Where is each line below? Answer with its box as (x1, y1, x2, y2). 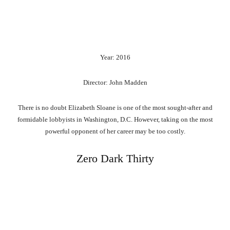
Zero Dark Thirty (76, 152, 154, 165)
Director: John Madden (83, 79, 147, 87)
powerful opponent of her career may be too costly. (45, 127, 185, 136)
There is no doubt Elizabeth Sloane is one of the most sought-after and (17, 104, 213, 112)
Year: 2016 (100, 53, 130, 62)
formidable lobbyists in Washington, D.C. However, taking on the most (17, 116, 213, 124)
